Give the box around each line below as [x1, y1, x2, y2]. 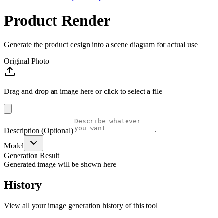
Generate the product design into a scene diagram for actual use [4, 40, 198, 49]
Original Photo [4, 56, 49, 65]
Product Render [4, 12, 110, 30]
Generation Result [4, 151, 59, 160]
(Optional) [39, 126, 73, 135]
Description [4, 126, 39, 135]
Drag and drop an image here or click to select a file [4, 87, 162, 95]
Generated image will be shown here [4, 160, 116, 168]
